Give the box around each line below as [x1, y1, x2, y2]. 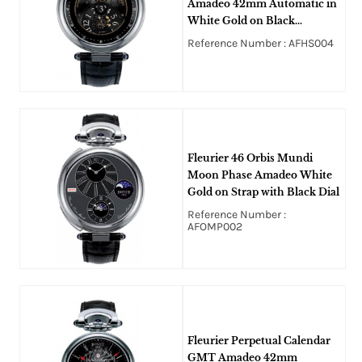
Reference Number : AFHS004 [187, 36, 334, 51]
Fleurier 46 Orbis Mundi [187, 151, 313, 164]
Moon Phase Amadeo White [187, 168, 332, 181]
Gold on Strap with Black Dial [187, 185, 339, 198]
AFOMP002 [187, 219, 242, 234]
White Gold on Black [187, 15, 295, 27]
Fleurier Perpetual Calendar [187, 335, 330, 347]
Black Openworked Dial [187, 48, 309, 61]
